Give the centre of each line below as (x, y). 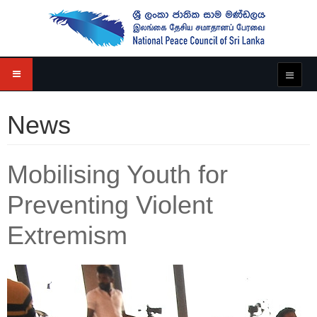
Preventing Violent (110, 205)
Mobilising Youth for (117, 174)
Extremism (67, 235)
